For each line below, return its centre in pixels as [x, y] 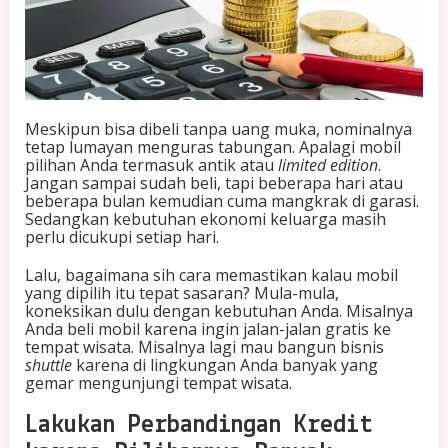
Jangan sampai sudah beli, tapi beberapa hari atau [214, 183]
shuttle [48, 365]
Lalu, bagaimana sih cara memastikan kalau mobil [211, 275]
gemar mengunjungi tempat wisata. [158, 383]
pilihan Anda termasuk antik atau [151, 165]
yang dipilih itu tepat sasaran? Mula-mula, [182, 293]
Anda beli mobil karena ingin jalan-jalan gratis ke [208, 329]
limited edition [328, 165]
